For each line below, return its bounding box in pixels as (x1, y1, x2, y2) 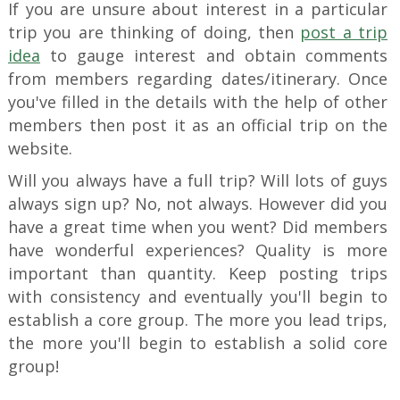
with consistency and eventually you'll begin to (7, 286, 388, 308)
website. (7, 137, 72, 160)
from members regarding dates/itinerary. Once (7, 68, 388, 90)
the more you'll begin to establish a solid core (7, 332, 388, 354)
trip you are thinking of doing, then (7, 21, 301, 44)
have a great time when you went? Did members (7, 216, 388, 238)
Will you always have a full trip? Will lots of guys (7, 170, 388, 192)
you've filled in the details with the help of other (7, 91, 388, 113)
